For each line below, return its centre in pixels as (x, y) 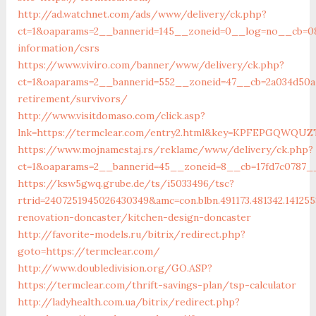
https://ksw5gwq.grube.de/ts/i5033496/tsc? (126, 183)
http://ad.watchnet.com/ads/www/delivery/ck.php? (142, 14)
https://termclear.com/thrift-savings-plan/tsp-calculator (157, 285)
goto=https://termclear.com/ (89, 251)
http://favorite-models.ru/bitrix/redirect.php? (131, 234)
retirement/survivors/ (72, 98)
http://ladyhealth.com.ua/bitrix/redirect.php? (128, 302)
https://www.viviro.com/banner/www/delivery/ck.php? (151, 65)
